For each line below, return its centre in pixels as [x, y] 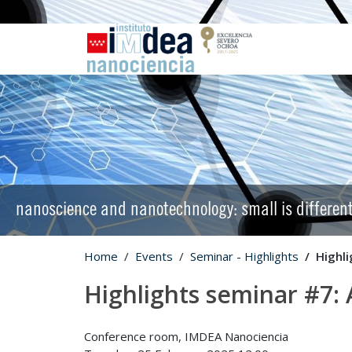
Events [154, 256]
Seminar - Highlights [244, 256]
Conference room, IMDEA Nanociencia [186, 336]
